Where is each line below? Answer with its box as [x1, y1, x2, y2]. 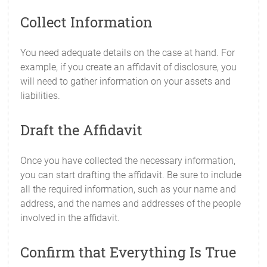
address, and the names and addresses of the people [20, 198, 241, 209]
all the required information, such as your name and [20, 184, 237, 195]
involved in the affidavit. [20, 212, 120, 223]
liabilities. [20, 90, 61, 101]
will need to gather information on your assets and [20, 76, 231, 87]
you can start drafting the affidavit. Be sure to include [20, 169, 242, 181]
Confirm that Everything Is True [20, 243, 237, 262]
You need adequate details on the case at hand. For [20, 47, 235, 58]
